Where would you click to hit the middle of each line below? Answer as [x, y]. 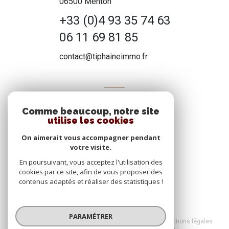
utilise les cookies [91, 120]
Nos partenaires [121, 222]
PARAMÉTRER [91, 216]
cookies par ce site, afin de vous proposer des [91, 172]
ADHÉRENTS [114, 97]
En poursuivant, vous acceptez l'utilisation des [91, 162]
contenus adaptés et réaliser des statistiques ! [91, 181]
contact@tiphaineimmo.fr [103, 56]
